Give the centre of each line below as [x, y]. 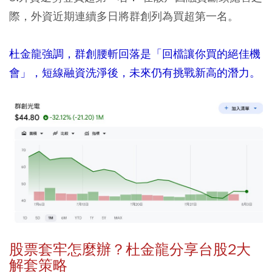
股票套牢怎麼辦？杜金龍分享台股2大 [130, 250]
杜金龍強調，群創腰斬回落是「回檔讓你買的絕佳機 [135, 53]
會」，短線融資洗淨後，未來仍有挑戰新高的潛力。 [135, 72]
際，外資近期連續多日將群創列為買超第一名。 [124, 16]
